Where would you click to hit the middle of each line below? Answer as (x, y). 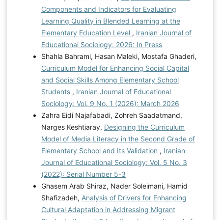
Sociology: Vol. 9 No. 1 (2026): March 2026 (110, 103)
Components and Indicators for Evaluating (109, 9)
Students (56, 91)
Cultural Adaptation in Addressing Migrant (108, 209)
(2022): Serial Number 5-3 (83, 174)
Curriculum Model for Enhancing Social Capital (115, 68)
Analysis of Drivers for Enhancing (134, 197)
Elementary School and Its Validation (100, 150)
